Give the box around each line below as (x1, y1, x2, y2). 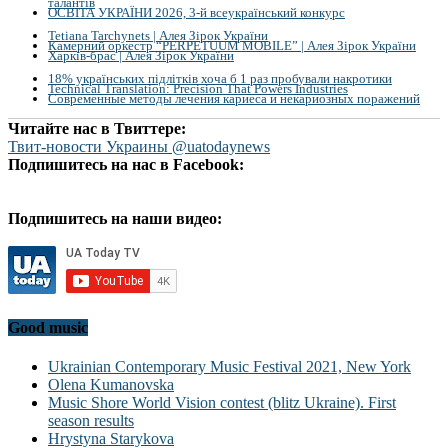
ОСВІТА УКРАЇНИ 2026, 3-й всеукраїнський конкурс (48, 4, 345, 20)
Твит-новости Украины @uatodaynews (8, 137, 270, 155)
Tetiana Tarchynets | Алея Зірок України (48, 27, 268, 43)
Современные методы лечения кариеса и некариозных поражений (48, 91, 420, 107)
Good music (8, 318, 88, 336)
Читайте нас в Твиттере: (8, 119, 186, 137)
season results (48, 412, 134, 430)
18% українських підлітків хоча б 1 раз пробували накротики (48, 71, 392, 87)
